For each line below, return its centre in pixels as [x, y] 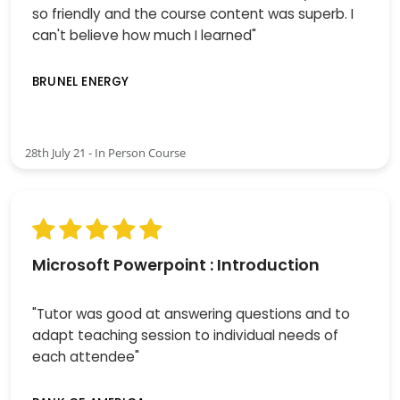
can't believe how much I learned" [144, 35]
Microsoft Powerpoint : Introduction [176, 266]
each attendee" [86, 357]
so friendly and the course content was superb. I [193, 13]
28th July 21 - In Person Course [105, 153]
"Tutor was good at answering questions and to [191, 314]
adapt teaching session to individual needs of [185, 336]
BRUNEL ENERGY [81, 81]
